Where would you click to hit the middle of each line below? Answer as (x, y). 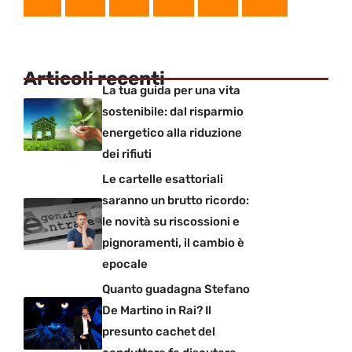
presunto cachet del (159, 332)
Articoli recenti (94, 79)
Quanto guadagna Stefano (176, 290)
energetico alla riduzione (172, 133)
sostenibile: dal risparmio (173, 112)
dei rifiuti (127, 154)
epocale (125, 264)
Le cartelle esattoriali (163, 180)
